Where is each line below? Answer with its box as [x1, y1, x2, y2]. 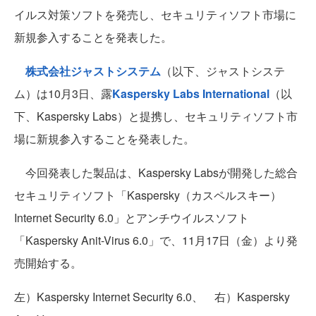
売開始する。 [14, 255, 82, 272]
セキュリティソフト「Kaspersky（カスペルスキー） [14, 187, 281, 204]
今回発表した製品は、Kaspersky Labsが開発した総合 [14, 164, 298, 181]
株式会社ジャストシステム [25, 63, 161, 80]
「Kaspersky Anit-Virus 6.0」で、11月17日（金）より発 [14, 232, 298, 249]
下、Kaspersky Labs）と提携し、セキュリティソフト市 [14, 108, 298, 125]
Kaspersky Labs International [112, 85, 269, 102]
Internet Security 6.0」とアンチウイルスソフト [14, 209, 249, 226]
